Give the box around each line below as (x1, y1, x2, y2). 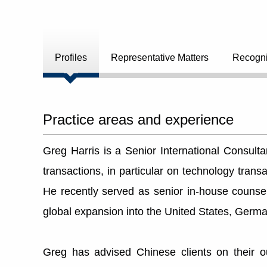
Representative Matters (111, 52, 209, 63)
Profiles (55, 52, 87, 63)
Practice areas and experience (43, 111, 234, 128)
